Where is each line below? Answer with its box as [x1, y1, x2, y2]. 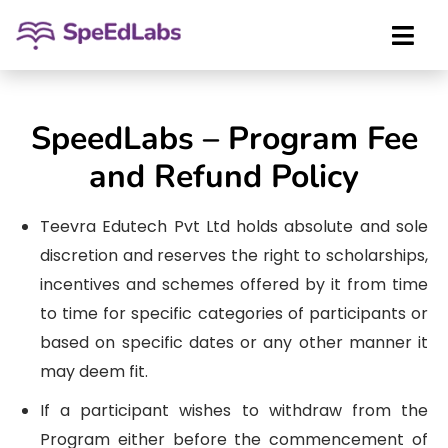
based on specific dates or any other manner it [40, 331, 428, 354]
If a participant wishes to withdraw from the [40, 399, 428, 422]
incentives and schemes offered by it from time [40, 273, 428, 296]
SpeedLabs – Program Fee [30, 117, 418, 160]
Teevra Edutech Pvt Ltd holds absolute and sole [40, 215, 428, 238]
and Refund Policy [89, 155, 359, 198]
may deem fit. [40, 360, 148, 383]
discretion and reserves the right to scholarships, [40, 244, 428, 267]
